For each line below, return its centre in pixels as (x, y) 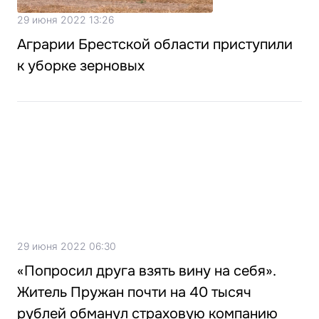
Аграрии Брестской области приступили (155, 44)
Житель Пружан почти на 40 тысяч (134, 292)
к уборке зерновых (81, 66)
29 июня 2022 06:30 (67, 246)
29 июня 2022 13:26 (66, 19)
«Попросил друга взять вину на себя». (146, 271)
